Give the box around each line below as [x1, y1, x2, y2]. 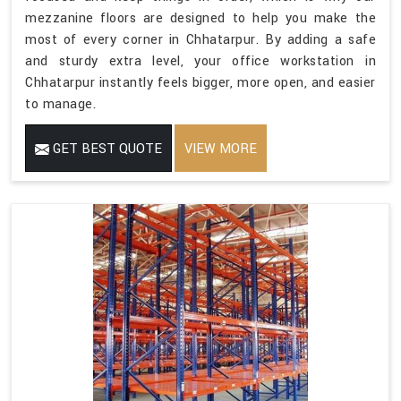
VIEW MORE [184, 139, 257, 158]
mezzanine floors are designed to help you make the [25, 8, 376, 28]
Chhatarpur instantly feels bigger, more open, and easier [25, 73, 376, 92]
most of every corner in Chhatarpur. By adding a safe [25, 30, 376, 49]
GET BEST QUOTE [49, 139, 162, 158]
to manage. [25, 94, 96, 114]
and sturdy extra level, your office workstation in [25, 51, 376, 71]
